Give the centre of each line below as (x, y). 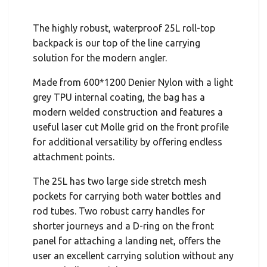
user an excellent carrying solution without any (133, 256)
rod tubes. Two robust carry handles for (119, 211)
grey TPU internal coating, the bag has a (119, 97)
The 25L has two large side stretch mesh (120, 181)
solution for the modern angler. (100, 58)
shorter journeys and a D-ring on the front (123, 226)
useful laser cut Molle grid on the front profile (131, 127)
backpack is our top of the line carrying (117, 43)
